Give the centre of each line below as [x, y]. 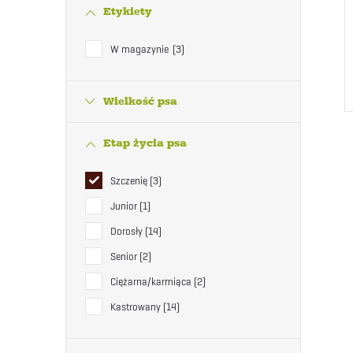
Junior [125, 206]
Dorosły [128, 231]
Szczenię [130, 180]
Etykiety [128, 11]
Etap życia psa [145, 143]
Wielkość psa [140, 101]
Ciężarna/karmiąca [152, 281]
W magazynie [141, 49]
